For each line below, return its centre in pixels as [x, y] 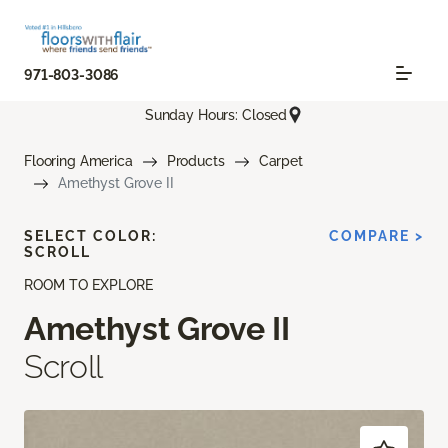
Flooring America [78, 161]
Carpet [280, 161]
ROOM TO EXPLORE [88, 285]
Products [195, 161]
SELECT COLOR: [90, 236]
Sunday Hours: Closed [216, 114]
